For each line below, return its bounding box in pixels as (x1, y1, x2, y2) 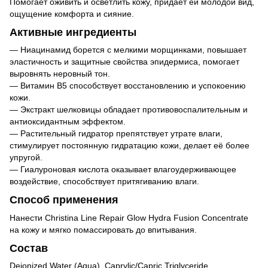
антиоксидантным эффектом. (10, 117, 126, 127)
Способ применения (10, 194, 118, 206)
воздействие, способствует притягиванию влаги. (10, 176, 199, 187)
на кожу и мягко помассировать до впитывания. (10, 224, 197, 234)
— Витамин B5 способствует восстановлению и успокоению (10, 81, 246, 91)
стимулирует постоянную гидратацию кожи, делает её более (10, 141, 249, 151)
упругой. (10, 153, 42, 163)
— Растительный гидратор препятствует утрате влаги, (10, 129, 223, 139)
